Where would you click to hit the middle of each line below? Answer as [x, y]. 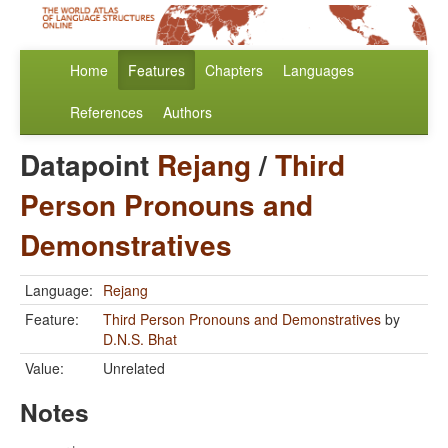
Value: [44, 368]
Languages [318, 70]
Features [156, 70]
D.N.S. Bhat [140, 339]
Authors [187, 112]
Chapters [234, 70]
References [106, 112]
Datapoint [88, 165]
